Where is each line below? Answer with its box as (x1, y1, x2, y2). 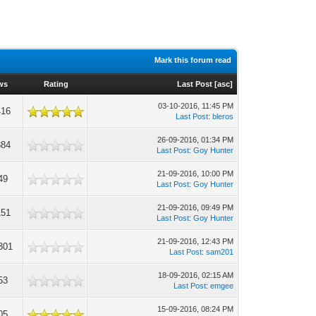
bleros (212, 112, 234, 121)
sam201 (206, 248, 234, 256)
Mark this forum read (154, 56, 232, 64)
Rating (43, 80, 68, 88)
